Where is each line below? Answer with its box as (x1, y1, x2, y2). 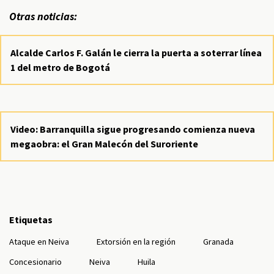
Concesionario (9, 256, 62, 267)
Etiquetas (9, 213, 53, 226)
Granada (203, 236, 234, 247)
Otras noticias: (9, 10, 80, 23)
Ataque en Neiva (9, 236, 69, 247)
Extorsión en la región (97, 236, 176, 247)
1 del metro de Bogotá (10, 61, 110, 73)
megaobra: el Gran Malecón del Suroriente (10, 138, 198, 150)
